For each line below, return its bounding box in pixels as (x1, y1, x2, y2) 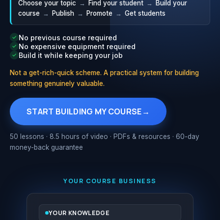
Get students (123, 9, 165, 18)
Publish (50, 9, 76, 18)
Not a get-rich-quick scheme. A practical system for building (10, 69, 199, 77)
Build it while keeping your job (19, 51, 123, 59)
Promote (84, 9, 114, 18)
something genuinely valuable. (10, 80, 105, 88)
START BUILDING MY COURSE (27, 106, 142, 117)
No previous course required (19, 33, 117, 42)
